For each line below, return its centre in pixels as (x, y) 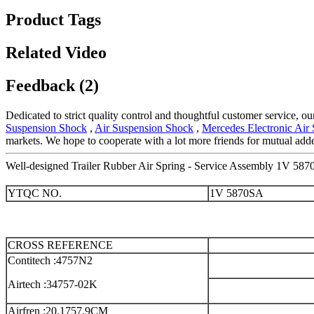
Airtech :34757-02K (53, 285)
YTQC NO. (35, 193)
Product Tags (53, 20)
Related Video (56, 53)
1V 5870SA (237, 193)
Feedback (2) (52, 86)
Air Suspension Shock (144, 128)
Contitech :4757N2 (50, 261)
